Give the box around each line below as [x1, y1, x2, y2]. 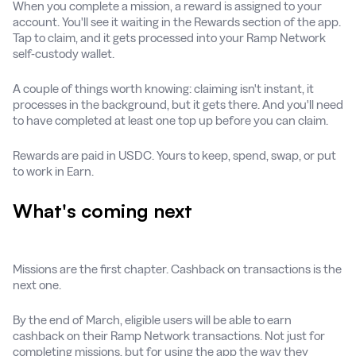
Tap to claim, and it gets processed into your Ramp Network [13, 30, 326, 44]
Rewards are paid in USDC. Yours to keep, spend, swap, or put [13, 148, 336, 162]
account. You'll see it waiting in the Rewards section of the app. [13, 14, 341, 29]
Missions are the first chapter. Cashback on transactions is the [13, 261, 342, 276]
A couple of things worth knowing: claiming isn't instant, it [13, 81, 314, 95]
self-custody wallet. [13, 46, 114, 60]
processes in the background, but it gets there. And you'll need [13, 97, 343, 111]
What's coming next [13, 198, 192, 222]
